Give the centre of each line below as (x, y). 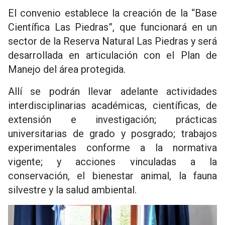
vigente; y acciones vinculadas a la (113, 162)
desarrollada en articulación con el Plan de (113, 55)
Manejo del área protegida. (67, 69)
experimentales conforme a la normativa (113, 148)
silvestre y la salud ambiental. (72, 190)
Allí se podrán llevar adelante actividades (113, 91)
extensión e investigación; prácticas (113, 120)
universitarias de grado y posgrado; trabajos (113, 134)
